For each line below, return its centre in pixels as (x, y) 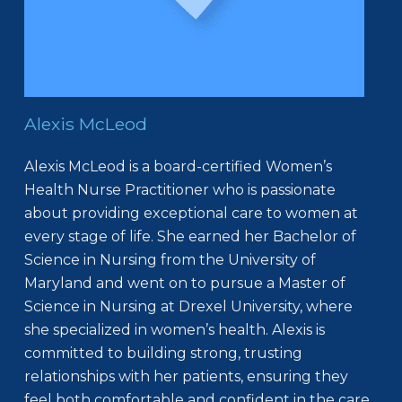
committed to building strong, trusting (163, 353)
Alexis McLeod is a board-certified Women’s (178, 166)
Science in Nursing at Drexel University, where (188, 306)
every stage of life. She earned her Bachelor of (190, 236)
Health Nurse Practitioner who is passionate (179, 189)
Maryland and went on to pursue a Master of (184, 283)
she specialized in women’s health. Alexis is (174, 329)
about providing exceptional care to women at (191, 213)
